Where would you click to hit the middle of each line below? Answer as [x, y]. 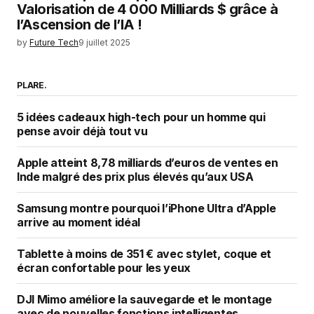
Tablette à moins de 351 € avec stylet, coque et [144, 254]
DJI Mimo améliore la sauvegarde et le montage [144, 300]
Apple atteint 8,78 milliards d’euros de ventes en [148, 163]
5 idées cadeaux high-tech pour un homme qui [141, 117]
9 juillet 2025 [104, 43]
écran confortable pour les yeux [104, 268]
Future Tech [54, 43]
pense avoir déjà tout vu [82, 131]
